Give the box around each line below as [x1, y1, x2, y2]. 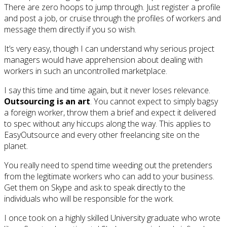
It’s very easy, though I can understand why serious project [4, 43, 214, 55]
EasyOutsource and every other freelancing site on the [4, 129, 200, 141]
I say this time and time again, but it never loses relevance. [4, 85, 210, 96]
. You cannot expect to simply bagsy [90, 96, 218, 107]
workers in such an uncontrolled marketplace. [4, 65, 167, 77]
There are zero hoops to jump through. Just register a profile [4, 2, 220, 13]
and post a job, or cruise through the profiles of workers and [4, 13, 221, 24]
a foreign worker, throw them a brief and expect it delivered [4, 107, 216, 119]
